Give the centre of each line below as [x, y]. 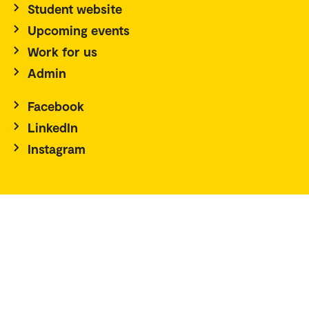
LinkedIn [53, 127]
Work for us [62, 51]
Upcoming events [79, 30]
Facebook [56, 106]
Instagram [57, 148]
